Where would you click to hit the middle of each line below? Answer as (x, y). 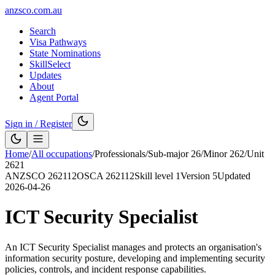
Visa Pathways (58, 42)
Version (196, 176)
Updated (234, 176)
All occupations (62, 154)
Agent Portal (54, 97)
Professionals (120, 154)
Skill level (155, 176)
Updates (45, 75)
